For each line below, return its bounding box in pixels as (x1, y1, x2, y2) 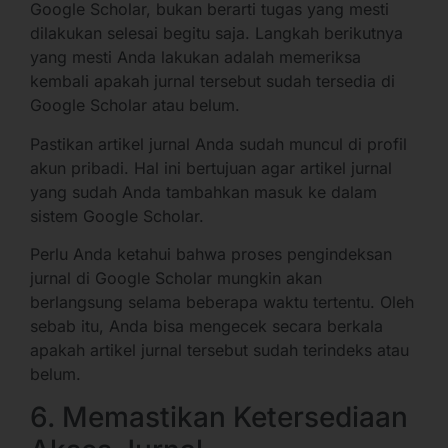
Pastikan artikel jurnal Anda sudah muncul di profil (30, 133, 407, 154)
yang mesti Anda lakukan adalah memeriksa (30, 47, 361, 68)
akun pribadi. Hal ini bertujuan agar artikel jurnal (30, 157, 392, 178)
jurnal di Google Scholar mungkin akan (30, 268, 322, 289)
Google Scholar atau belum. (30, 95, 240, 116)
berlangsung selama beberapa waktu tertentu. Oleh (30, 292, 414, 313)
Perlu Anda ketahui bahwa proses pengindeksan (30, 244, 392, 265)
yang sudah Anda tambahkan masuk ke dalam (30, 181, 377, 202)
